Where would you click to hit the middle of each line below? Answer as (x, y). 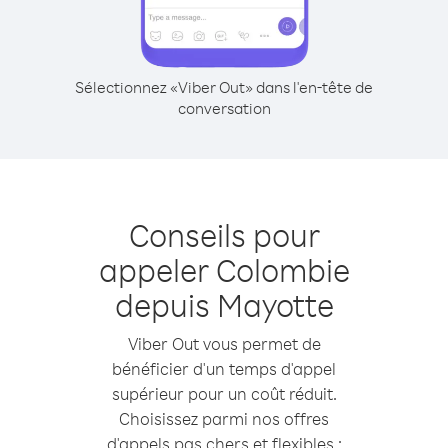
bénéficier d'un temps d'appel (224, 368)
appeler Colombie (224, 269)
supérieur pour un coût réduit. (224, 393)
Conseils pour (224, 234)
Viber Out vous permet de (224, 343)
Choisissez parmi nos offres (224, 418)
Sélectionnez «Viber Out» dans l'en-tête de (224, 87)
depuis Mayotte (224, 304)
